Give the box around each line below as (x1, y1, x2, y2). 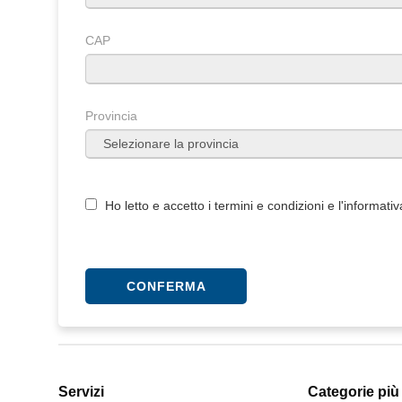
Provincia (85, 109, 137, 123)
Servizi (58, 383, 104, 400)
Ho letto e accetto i (105, 198, 214, 213)
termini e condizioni (214, 198, 324, 213)
